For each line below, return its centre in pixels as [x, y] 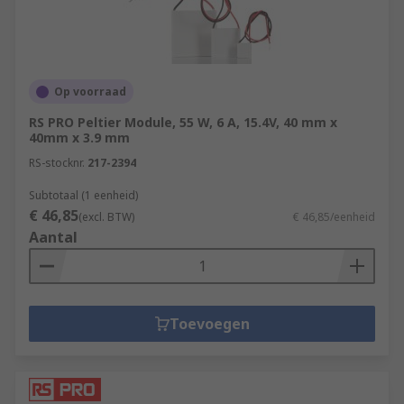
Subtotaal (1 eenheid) [83, 195]
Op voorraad [90, 92]
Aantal [53, 237]
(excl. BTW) [106, 217]
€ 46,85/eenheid [334, 217]
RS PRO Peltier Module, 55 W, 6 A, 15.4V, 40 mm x [183, 122]
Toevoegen [209, 324]
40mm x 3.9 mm [79, 138]
